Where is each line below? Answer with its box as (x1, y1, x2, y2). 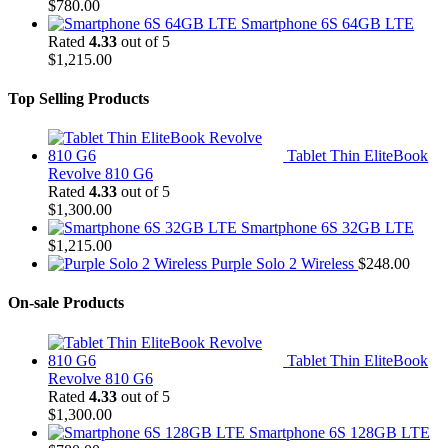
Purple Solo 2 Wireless (211, 255, 354, 273)
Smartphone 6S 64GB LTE (241, 14, 414, 32)
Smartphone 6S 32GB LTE (241, 219, 414, 237)
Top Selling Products (8, 89, 149, 107)
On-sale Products (8, 294, 124, 312)
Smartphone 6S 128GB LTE (249, 423, 430, 441)
